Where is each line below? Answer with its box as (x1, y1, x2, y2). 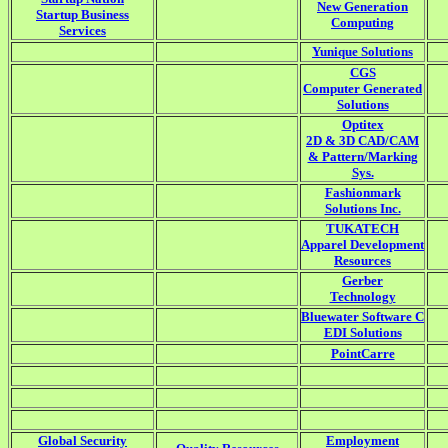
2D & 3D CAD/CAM (306, 133, 419, 149)
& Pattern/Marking (307, 149, 418, 165)
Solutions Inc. (324, 201, 401, 217)
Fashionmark (324, 185, 401, 201)
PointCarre (330, 346, 395, 362)
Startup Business (36, 7, 129, 23)
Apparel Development (301, 237, 424, 253)
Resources (334, 253, 391, 269)
